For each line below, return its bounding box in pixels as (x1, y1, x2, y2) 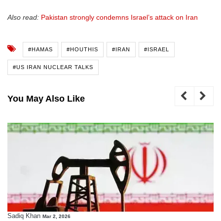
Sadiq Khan (7, 212, 40, 220)
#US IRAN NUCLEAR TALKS (13, 64, 93, 71)
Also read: (7, 13, 39, 22)
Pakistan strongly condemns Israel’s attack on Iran (41, 13, 198, 22)
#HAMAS (28, 46, 53, 53)
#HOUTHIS (67, 46, 98, 53)
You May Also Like (7, 94, 85, 104)
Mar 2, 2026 (42, 214, 71, 220)
